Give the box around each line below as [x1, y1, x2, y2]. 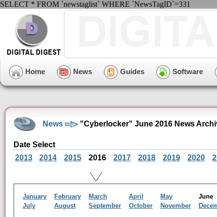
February [54, 193, 81, 200]
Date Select [14, 140, 55, 149]
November [160, 202, 191, 209]
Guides [118, 67, 144, 76]
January [23, 193, 46, 200]
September [89, 202, 121, 209]
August [54, 202, 76, 209]
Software [170, 67, 203, 76]
